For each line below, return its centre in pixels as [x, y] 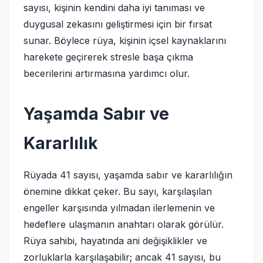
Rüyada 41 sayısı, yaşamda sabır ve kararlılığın [128, 175]
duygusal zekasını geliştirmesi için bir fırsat [118, 24]
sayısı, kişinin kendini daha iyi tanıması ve [114, 8]
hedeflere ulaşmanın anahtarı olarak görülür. [124, 224]
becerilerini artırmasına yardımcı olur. [107, 73]
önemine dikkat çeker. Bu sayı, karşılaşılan [118, 191]
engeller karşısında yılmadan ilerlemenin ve [119, 208]
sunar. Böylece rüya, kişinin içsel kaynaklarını [125, 41]
